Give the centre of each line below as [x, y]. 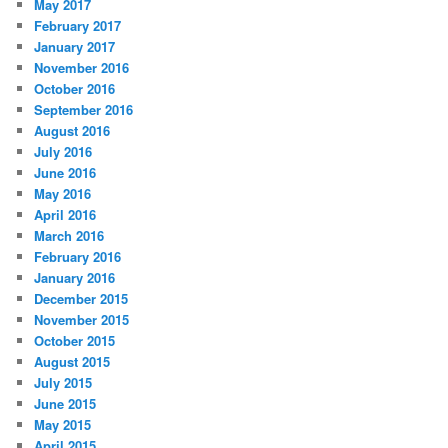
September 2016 [84, 109]
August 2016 [72, 130]
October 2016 [75, 88]
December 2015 [81, 298]
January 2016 [75, 277]
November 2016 [82, 67]
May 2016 [63, 193]
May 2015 [63, 424]
